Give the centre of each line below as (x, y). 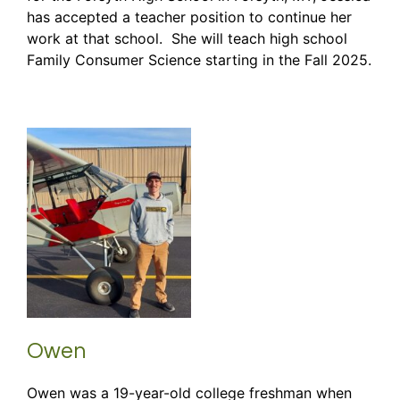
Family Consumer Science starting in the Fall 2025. (199, 59)
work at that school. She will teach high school (187, 38)
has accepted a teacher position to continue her (189, 17)
